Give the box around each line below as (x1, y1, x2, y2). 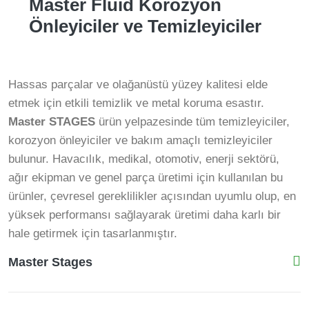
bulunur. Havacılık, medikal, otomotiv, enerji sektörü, (8, 152, 279, 166)
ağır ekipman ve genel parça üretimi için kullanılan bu (8, 171, 283, 184)
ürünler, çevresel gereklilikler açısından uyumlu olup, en (8, 190, 296, 203)
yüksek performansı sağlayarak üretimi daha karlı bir (8, 208, 281, 221)
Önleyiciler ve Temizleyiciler (29, 16, 261, 37)
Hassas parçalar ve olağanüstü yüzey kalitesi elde (8, 78, 268, 91)
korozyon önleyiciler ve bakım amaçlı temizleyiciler (8, 134, 272, 147)
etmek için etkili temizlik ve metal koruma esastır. (8, 97, 264, 110)
